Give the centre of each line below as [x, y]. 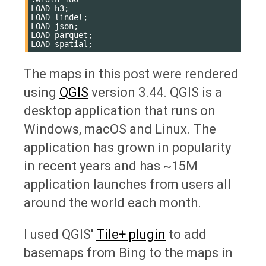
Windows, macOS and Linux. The [120, 129]
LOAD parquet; [62, 35]
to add [186, 234]
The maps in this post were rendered [131, 74]
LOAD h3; [50, 8]
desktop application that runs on [120, 110]
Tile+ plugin [131, 234]
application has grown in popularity [127, 147]
